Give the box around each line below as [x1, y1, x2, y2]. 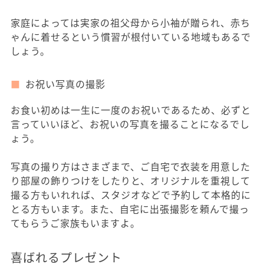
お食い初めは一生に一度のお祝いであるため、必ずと [11, 103, 251, 117]
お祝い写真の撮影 [25, 77, 105, 91]
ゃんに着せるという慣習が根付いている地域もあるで [11, 29, 251, 44]
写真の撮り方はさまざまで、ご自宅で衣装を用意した [11, 159, 250, 173]
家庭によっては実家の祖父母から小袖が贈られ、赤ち [11, 15, 250, 29]
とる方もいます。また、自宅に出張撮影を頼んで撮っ [11, 202, 249, 216]
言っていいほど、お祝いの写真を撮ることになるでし [11, 117, 250, 131]
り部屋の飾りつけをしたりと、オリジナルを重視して [11, 173, 250, 187]
